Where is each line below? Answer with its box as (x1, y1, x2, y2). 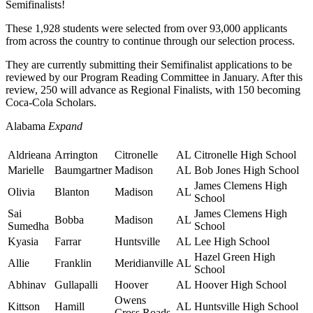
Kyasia (8, 235, 38, 248)
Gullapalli (54, 279, 98, 291)
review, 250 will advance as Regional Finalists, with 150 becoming (6, 84, 300, 96)
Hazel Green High (194, 251, 275, 263)
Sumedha (8, 220, 49, 233)
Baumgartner (54, 164, 112, 177)
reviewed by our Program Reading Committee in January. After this (6, 71, 303, 84)
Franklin (54, 257, 92, 270)
